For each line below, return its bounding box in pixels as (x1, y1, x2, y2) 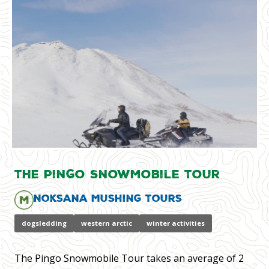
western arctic (81, 219, 132, 228)
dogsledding (22, 219, 67, 228)
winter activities (147, 219, 205, 228)
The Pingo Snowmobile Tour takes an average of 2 (14, 252, 244, 265)
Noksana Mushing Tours (34, 193, 182, 203)
